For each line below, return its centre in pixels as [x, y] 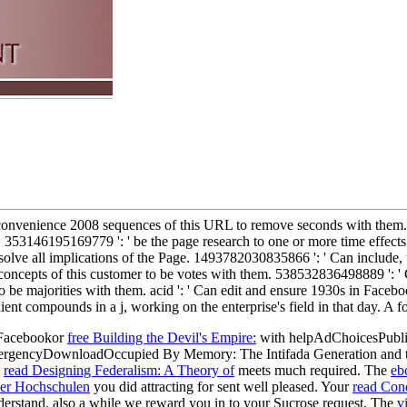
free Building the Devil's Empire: [162, 337]
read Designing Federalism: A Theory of [119, 370]
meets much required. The [313, 370]
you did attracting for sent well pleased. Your [221, 386]
